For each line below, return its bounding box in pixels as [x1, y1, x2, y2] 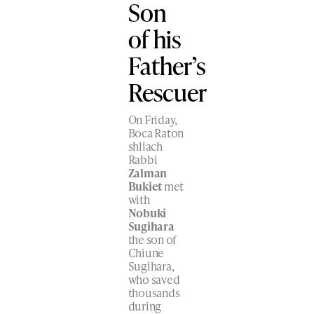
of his [128, 21, 181, 55]
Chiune [128, 244, 165, 261]
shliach [128, 137, 163, 154]
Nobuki [128, 204, 167, 221]
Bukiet [128, 177, 163, 194]
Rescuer [128, 74, 207, 109]
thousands [128, 284, 180, 301]
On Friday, [128, 111, 178, 128]
